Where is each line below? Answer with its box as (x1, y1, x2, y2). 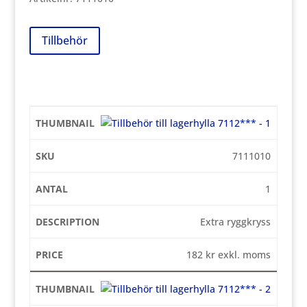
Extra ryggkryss (200, 214, 271, 228)
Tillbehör (41, 33, 88, 49)
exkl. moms (215, 247, 271, 261)
